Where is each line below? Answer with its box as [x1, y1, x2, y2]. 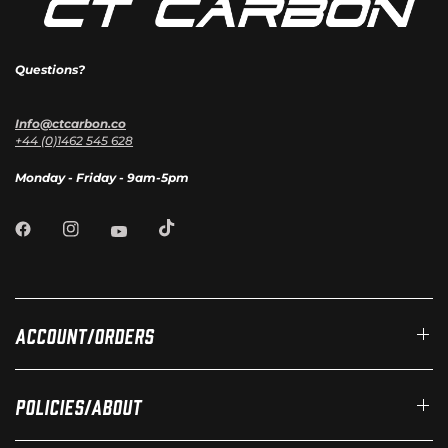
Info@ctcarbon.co [15, 115, 126, 131]
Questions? [15, 61, 85, 77]
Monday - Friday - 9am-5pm [15, 169, 190, 185]
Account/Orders [15, 322, 154, 347]
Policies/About [15, 393, 142, 418]
